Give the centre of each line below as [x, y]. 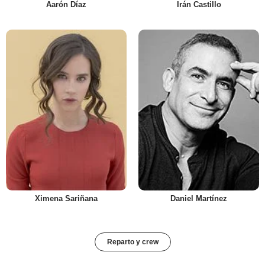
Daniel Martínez [199, 199]
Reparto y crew [132, 242]
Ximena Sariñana [66, 199]
